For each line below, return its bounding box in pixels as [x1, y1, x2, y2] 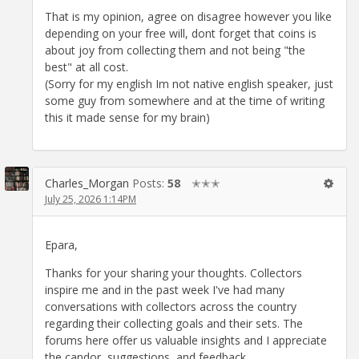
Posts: [132, 175, 167, 191]
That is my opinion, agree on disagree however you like [45, 8, 332, 24]
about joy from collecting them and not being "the [45, 42, 305, 58]
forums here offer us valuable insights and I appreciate [45, 333, 327, 349]
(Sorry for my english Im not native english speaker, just [45, 75, 333, 91]
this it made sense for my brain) [45, 109, 210, 125]
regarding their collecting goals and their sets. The [45, 316, 303, 332]
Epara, [45, 237, 78, 253]
